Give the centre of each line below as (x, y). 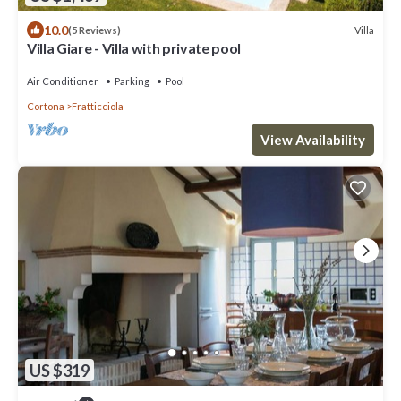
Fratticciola (98, 107)
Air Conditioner (63, 81)
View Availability (313, 140)
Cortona (46, 107)
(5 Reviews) (94, 30)
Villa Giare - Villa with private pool (134, 48)
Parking (132, 81)
